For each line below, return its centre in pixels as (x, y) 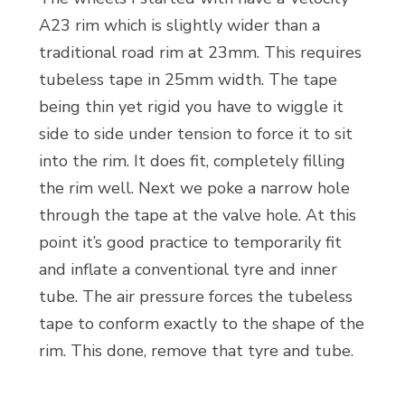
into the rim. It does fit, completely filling (192, 161)
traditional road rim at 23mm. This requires (200, 52)
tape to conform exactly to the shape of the (201, 324)
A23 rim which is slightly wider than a (179, 25)
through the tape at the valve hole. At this (197, 215)
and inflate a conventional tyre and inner (188, 269)
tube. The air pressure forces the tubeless (195, 297)
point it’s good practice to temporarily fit (190, 242)
